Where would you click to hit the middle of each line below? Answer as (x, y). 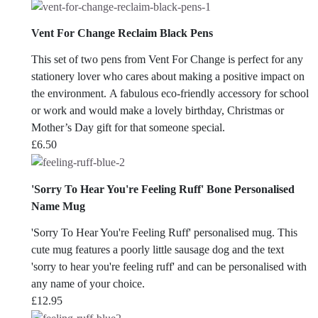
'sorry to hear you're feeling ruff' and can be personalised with (169, 266)
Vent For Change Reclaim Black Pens (122, 33)
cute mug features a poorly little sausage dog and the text (158, 249)
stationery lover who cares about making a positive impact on (168, 77)
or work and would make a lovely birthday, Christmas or (158, 111)
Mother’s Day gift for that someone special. (128, 128)
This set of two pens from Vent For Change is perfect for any (167, 60)
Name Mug (58, 206)
